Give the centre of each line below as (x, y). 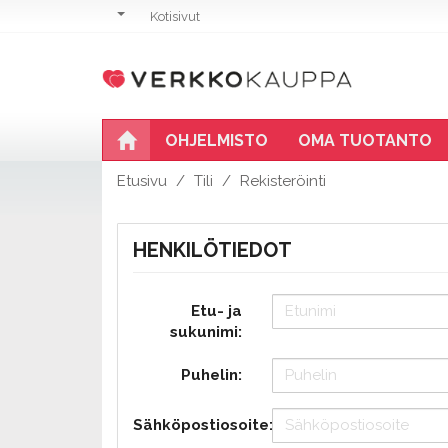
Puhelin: (211, 374)
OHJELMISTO (216, 140)
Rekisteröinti (283, 181)
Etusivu (142, 181)
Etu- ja (216, 310)
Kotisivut (175, 16)
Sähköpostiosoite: (203, 424)
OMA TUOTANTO (365, 140)
